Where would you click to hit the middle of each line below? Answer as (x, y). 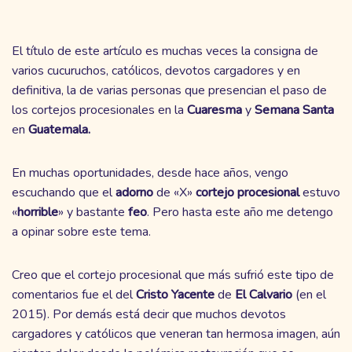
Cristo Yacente (175, 294)
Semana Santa (293, 110)
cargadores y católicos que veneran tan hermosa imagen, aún (176, 334)
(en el (311, 294)
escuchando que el (64, 192)
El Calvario (265, 294)
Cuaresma (214, 110)
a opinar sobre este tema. (81, 231)
